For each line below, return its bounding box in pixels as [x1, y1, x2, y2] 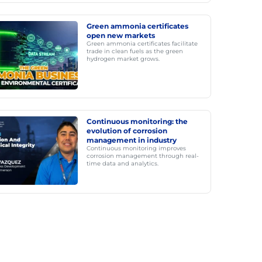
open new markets [86, 31, 155, 40]
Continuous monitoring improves [86, 144, 186, 152]
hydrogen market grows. [86, 55, 160, 63]
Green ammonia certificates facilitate [86, 40, 198, 47]
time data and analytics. [86, 160, 158, 167]
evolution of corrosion [86, 126, 167, 135]
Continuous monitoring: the [86, 117, 188, 126]
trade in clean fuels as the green [86, 47, 183, 55]
